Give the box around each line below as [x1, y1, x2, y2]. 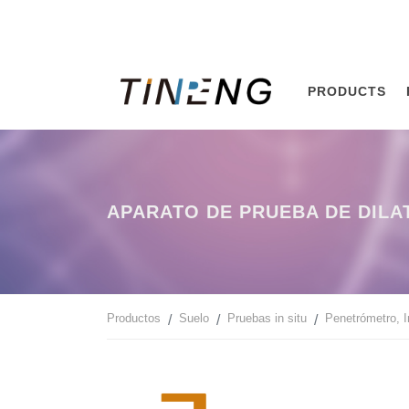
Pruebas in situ [227, 311, 307, 325]
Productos [107, 311, 161, 325]
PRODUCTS [308, 84, 387, 99]
